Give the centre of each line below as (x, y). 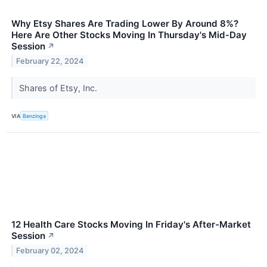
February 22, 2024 (50, 61)
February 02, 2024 (50, 250)
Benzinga (35, 116)
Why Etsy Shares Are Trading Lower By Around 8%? (125, 24)
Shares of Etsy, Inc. (59, 88)
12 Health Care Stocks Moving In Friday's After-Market (131, 225)
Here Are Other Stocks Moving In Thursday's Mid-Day (129, 35)
